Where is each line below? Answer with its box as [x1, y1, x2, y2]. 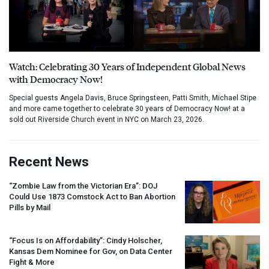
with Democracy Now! [9, 73, 103, 86]
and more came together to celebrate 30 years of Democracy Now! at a [9, 104, 245, 113]
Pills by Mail [9, 203, 50, 213]
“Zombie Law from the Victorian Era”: [9, 181, 142, 191]
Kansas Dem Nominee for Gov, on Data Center [9, 246, 172, 256]
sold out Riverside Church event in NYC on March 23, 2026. [9, 115, 204, 124]
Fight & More [9, 257, 55, 267]
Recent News [9, 154, 89, 170]
